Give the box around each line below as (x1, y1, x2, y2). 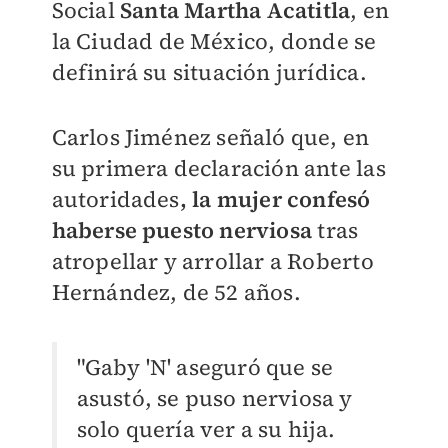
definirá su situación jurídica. (51, 56, 367, 87)
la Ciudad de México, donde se (51, 25, 377, 56)
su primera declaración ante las (51, 152, 386, 183)
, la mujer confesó (179, 183, 371, 214)
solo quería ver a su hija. (76, 413, 336, 444)
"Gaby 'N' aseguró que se (76, 351, 334, 382)
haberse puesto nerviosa (51, 214, 318, 245)
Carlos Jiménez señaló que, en (51, 121, 370, 152)
